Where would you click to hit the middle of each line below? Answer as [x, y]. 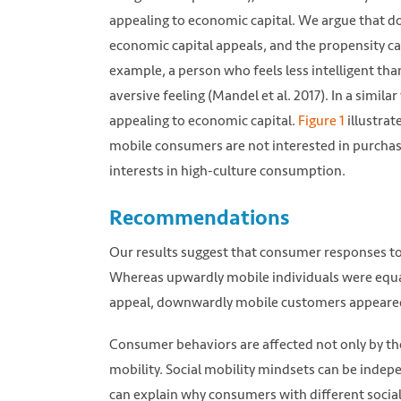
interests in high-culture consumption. [227, 170]
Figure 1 [323, 120]
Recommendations [199, 217]
